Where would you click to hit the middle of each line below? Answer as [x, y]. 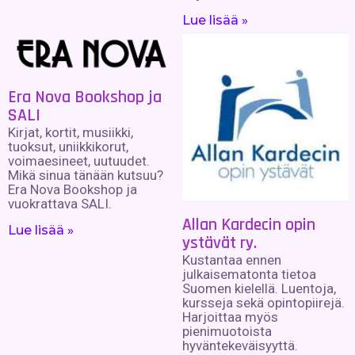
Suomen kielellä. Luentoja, [259, 289]
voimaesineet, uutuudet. [79, 161]
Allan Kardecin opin [248, 225]
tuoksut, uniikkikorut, [68, 147]
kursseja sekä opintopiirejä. [263, 303]
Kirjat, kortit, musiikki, [71, 133]
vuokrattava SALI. [60, 204]
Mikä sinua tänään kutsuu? [86, 176]
